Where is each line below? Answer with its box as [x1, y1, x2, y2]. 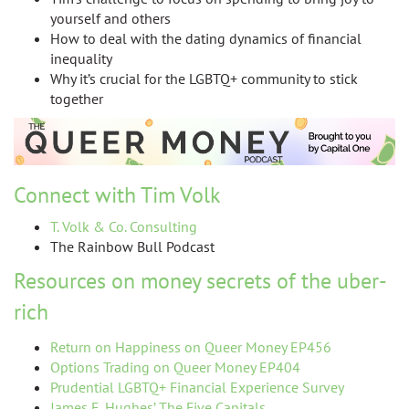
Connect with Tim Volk [14, 180, 221, 209]
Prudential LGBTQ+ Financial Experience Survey [50, 377, 344, 396]
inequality [50, 49, 115, 68]
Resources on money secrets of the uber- [14, 266, 387, 295]
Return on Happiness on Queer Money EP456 [50, 337, 331, 356]
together [50, 89, 103, 108]
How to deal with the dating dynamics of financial [50, 29, 362, 47]
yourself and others [50, 9, 171, 27]
